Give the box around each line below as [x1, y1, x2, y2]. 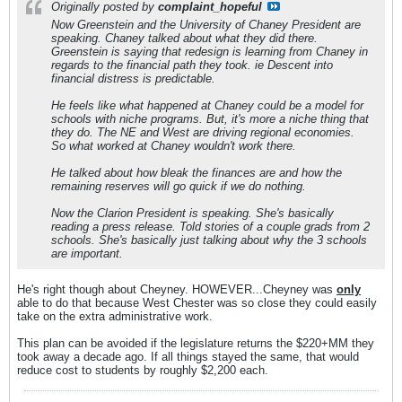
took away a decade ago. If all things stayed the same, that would [17, 350, 359, 363]
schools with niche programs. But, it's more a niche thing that [51, 112, 369, 126]
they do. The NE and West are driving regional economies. [51, 126, 354, 139]
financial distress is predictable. [51, 72, 215, 85]
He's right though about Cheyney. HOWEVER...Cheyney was [17, 283, 336, 296]
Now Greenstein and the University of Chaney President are [51, 18, 361, 31]
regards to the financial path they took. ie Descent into [51, 58, 333, 72]
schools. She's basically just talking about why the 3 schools [51, 233, 367, 247]
